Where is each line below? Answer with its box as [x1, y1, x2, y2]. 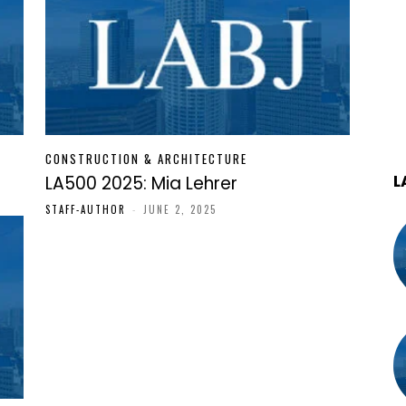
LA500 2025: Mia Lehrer [45, 170, 237, 196]
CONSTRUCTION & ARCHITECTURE [45, 149, 247, 168]
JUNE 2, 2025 [143, 201, 217, 217]
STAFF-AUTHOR [45, 201, 126, 217]
